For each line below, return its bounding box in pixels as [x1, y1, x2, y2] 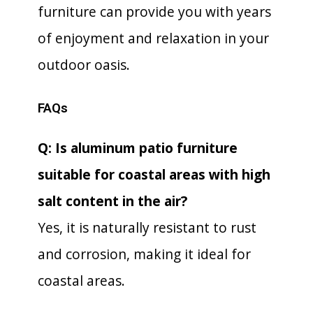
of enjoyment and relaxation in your [38, 29, 269, 48]
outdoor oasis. [38, 55, 130, 74]
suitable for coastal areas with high [38, 165, 270, 184]
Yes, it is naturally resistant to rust [38, 218, 256, 237]
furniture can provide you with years [38, 2, 271, 21]
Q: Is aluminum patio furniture [38, 138, 238, 157]
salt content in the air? [38, 191, 187, 210]
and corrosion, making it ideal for [38, 245, 251, 263]
